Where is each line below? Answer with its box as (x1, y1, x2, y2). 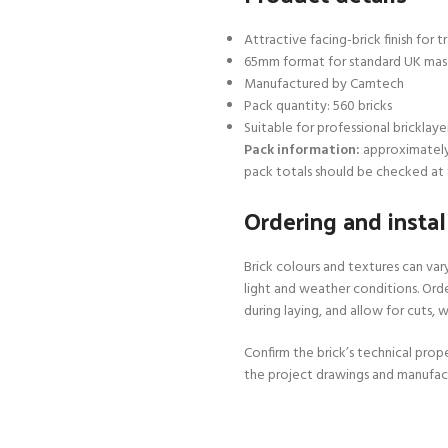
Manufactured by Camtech (244, 73, 404, 97)
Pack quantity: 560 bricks (244, 95, 392, 119)
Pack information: (244, 139, 360, 163)
